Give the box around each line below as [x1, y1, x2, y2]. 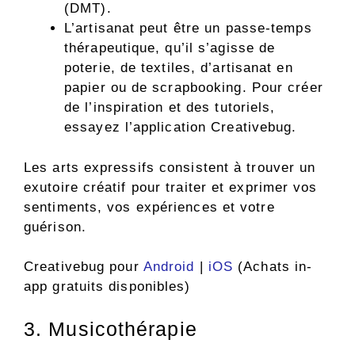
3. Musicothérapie [24, 317, 197, 340]
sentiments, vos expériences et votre [24, 199, 275, 215]
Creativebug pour [24, 259, 143, 275]
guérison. [24, 219, 86, 235]
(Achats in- [233, 259, 313, 275]
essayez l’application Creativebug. [64, 120, 297, 136]
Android [143, 259, 195, 275]
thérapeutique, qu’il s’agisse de [64, 40, 276, 56]
